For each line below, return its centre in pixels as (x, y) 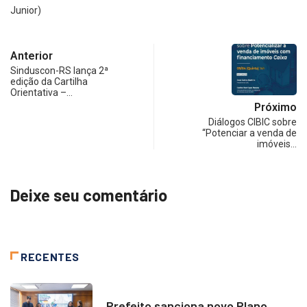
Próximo (275, 108)
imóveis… (277, 144)
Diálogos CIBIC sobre (253, 122)
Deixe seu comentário (89, 195)
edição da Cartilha (49, 82)
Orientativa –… (41, 93)
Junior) (26, 11)
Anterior (32, 56)
